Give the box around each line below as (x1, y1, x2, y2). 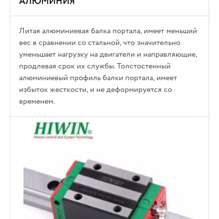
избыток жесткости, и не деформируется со (19, 84, 173, 96)
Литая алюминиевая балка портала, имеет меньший (19, 25, 197, 37)
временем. (19, 95, 55, 108)
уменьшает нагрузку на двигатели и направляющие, (19, 48, 197, 61)
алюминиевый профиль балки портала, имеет (19, 72, 177, 84)
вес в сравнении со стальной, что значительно (19, 37, 181, 49)
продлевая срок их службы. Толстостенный (19, 60, 171, 72)
